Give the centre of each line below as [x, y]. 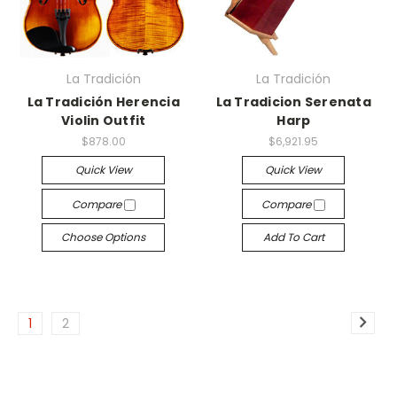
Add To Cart [293, 237]
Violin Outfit [104, 121]
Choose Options [104, 237]
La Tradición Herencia [103, 102]
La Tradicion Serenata [293, 102]
